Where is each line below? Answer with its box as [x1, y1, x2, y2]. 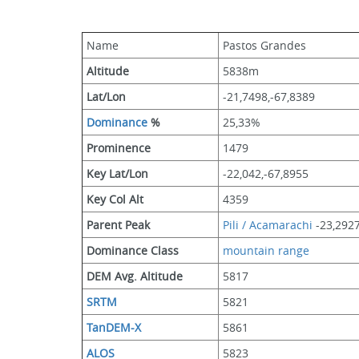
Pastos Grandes [223, 38, 306, 53]
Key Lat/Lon [87, 166, 148, 181]
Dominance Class [87, 243, 179, 258]
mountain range [223, 243, 309, 258]
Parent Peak [87, 217, 150, 232]
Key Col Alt [87, 192, 143, 207]
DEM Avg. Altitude [87, 268, 183, 284]
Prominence [87, 140, 151, 155]
